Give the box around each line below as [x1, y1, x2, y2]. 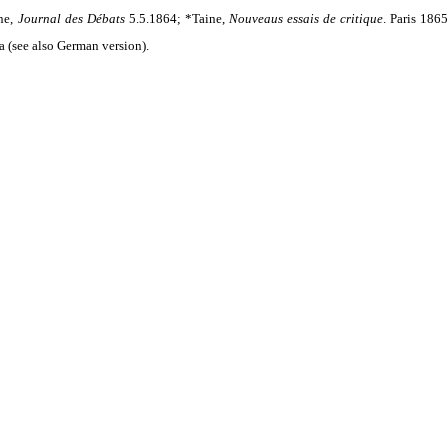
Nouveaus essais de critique [229, 11, 384, 26]
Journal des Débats [17, 11, 125, 26]
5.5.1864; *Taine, [124, 11, 230, 26]
